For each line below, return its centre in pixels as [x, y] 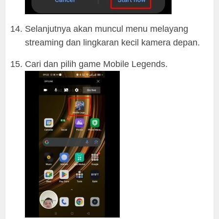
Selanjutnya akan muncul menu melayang [107, 29]
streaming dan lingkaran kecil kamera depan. [113, 43]
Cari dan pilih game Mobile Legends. [97, 64]
